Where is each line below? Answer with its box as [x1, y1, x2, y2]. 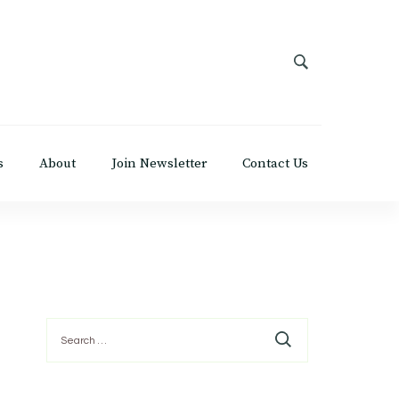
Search [45, 318, 90, 332]
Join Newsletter [111, 154, 207, 172]
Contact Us [242, 154, 308, 172]
